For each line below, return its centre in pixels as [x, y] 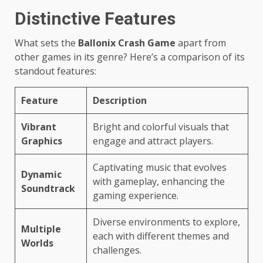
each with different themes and [161, 236]
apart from [201, 43]
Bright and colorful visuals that [161, 127]
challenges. [117, 250]
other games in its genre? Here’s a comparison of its [130, 57]
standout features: [55, 71]
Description [120, 100]
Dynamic [41, 174]
